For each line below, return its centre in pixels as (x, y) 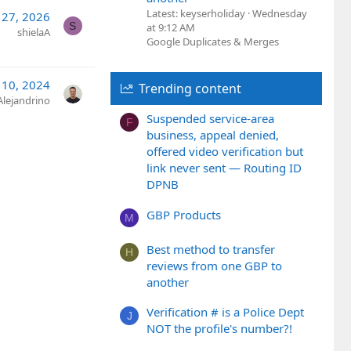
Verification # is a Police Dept (225, 311)
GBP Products (184, 214)
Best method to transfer (211, 249)
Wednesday (280, 13)
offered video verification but (225, 152)
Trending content (190, 89)
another (168, 282)
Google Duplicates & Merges (213, 42)
